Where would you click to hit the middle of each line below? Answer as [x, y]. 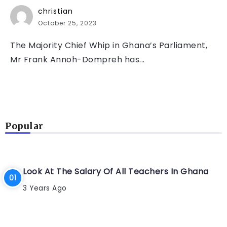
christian [55, 11]
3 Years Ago [45, 188]
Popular [24, 126]
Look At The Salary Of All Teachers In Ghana [116, 172]
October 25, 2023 [67, 23]
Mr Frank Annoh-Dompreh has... [78, 60]
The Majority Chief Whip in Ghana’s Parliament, [109, 46]
